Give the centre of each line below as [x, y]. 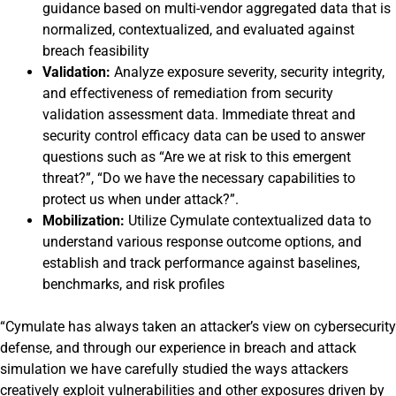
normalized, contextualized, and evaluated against [198, 30]
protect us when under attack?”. [141, 199]
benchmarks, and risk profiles [133, 284]
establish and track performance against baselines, [201, 263]
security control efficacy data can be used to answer [204, 136]
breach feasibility [96, 51]
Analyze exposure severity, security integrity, [249, 72]
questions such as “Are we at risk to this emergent [197, 157]
